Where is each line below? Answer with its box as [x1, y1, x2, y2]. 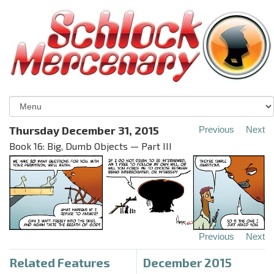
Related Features [9, 254, 110, 270]
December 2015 [143, 254, 232, 270]
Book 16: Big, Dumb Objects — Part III [9, 140, 172, 152]
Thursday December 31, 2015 [9, 124, 159, 137]
